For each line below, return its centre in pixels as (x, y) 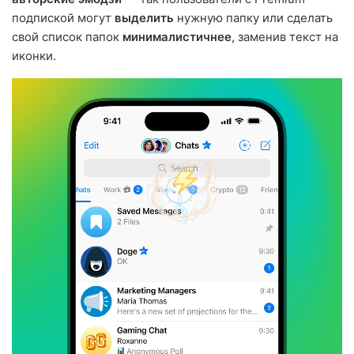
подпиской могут (63, 17)
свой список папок (67, 36)
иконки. (34, 55)
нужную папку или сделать (253, 17)
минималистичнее (177, 36)
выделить (144, 17)
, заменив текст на (285, 36)
